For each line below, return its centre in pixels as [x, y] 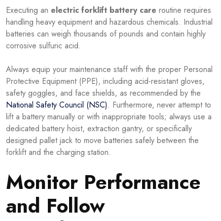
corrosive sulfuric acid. [43, 46]
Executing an [28, 10]
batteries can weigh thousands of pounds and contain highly [106, 34]
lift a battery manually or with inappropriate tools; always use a [109, 117]
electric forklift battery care [104, 10]
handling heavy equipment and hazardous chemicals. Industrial [109, 22]
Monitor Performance [103, 182]
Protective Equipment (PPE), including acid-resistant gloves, [105, 81]
